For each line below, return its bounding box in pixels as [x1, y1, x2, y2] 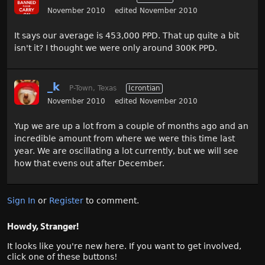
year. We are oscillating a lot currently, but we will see [14, 146, 238, 156]
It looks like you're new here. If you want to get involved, [7, 241, 241, 251]
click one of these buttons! [7, 252, 118, 261]
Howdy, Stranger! [7, 220, 79, 232]
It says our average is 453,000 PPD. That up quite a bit [14, 31, 239, 40]
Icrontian [128, 84, 160, 92]
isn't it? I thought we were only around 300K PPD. [14, 43, 217, 53]
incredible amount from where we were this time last [14, 134, 235, 143]
